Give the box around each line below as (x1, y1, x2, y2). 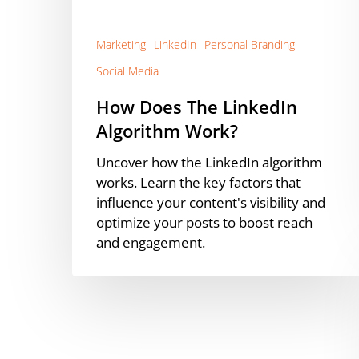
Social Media (96, 63, 159, 79)
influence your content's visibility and (96, 192, 325, 212)
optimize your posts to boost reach (96, 212, 313, 232)
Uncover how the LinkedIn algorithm (96, 152, 322, 171)
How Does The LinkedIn (96, 94, 297, 119)
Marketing (96, 36, 146, 52)
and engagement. (96, 232, 205, 252)
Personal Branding (204, 36, 295, 52)
